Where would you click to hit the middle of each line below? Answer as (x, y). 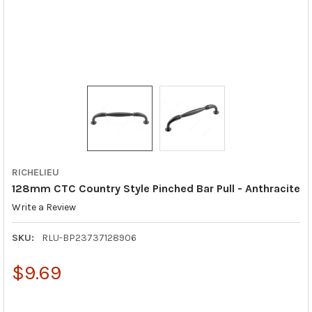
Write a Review (44, 207)
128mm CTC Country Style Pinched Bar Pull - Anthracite (156, 188)
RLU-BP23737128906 (89, 237)
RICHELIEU (35, 172)
